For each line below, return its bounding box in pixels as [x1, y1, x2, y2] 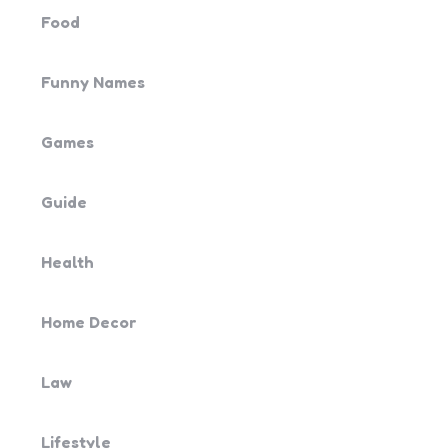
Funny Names [41, 72, 145, 92]
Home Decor [41, 312, 137, 332]
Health [41, 252, 94, 272]
